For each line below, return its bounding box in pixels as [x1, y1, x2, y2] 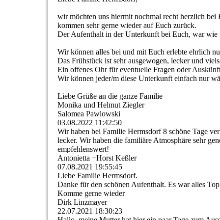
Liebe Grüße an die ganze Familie [57, 92, 163, 101]
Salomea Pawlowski [57, 110, 120, 118]
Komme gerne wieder [57, 189, 125, 198]
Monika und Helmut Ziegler [57, 101, 144, 110]
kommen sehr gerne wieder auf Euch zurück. [57, 21, 196, 30]
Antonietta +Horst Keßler [57, 154, 137, 163]
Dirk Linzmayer [57, 198, 107, 207]
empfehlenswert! [57, 145, 109, 154]
